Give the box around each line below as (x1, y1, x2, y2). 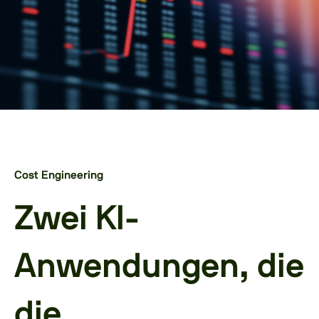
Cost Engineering (14, 169, 103, 181)
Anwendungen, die (14, 250, 304, 284)
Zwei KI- (14, 202, 140, 236)
